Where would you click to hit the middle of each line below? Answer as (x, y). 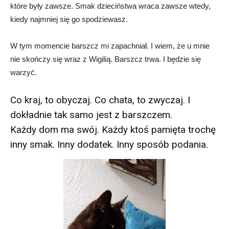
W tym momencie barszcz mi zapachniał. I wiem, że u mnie (110, 46)
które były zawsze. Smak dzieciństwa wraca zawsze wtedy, (110, 6)
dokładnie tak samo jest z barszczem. (91, 115)
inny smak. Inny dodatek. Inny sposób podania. (109, 145)
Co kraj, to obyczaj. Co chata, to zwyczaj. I (100, 100)
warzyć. (24, 73)
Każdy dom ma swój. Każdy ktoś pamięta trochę (113, 130)
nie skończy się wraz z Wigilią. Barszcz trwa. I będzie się (106, 59)
